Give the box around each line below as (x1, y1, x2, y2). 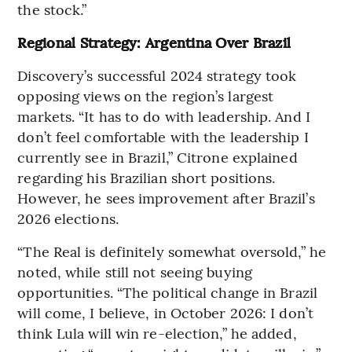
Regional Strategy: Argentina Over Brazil (17, 31, 291, 52)
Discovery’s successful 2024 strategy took (17, 64, 297, 85)
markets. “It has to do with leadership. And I (17, 105, 310, 126)
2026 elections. (17, 207, 119, 228)
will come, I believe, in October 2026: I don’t (17, 302, 313, 322)
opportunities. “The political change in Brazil (17, 281, 317, 302)
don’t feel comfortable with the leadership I (17, 126, 309, 146)
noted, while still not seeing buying (17, 261, 252, 281)
